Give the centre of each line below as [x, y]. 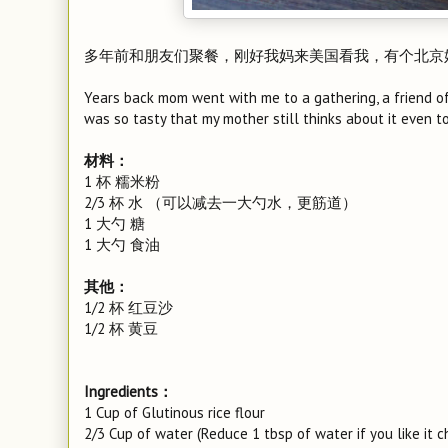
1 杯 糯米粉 [122, 181]
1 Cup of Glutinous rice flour [174, 412]
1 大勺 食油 [122, 244]
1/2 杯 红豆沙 [128, 307]
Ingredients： [128, 391]
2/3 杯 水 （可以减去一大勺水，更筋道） [220, 202]
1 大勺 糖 [114, 223]
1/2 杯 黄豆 [121, 328]
